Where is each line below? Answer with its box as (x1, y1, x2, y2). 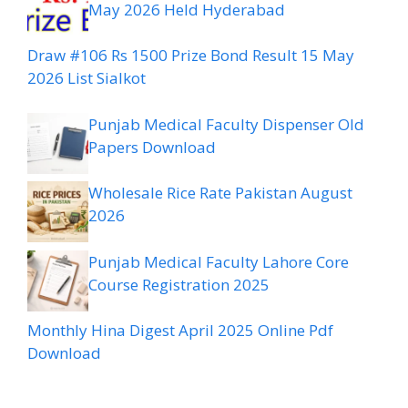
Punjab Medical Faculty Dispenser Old (88, 113, 364, 135)
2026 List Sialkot (27, 67, 146, 89)
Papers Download (88, 136, 216, 158)
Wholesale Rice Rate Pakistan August (88, 182, 352, 204)
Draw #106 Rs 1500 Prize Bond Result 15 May (27, 45, 354, 66)
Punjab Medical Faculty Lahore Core (88, 250, 349, 272)
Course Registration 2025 (88, 273, 270, 295)
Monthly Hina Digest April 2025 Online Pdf (27, 320, 333, 342)
